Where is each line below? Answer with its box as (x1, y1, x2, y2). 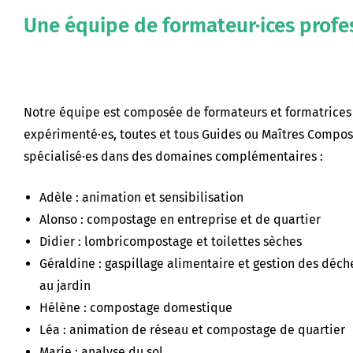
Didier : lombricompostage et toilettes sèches (39, 234, 302, 249)
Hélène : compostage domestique (39, 300, 232, 315)
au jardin (39, 278, 91, 293)
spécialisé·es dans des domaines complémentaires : (24, 149, 323, 164)
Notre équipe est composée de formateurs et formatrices (24, 105, 351, 120)
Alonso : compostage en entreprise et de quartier (39, 212, 321, 227)
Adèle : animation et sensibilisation (39, 190, 243, 205)
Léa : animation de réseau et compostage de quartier (39, 322, 345, 337)
